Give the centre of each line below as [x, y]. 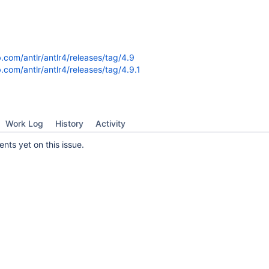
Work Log [24, 123]
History [69, 123]
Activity [110, 123]
